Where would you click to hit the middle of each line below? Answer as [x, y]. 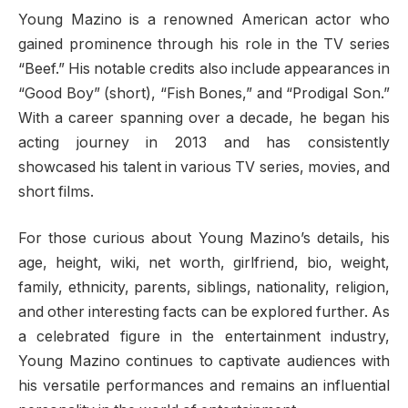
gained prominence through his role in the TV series [204, 44]
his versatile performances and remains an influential [204, 386]
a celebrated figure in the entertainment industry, [204, 337]
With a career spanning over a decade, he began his [204, 117]
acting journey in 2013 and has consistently [204, 142]
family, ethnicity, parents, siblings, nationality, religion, [204, 288]
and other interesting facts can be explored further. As [204, 312]
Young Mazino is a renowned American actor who [204, 19]
